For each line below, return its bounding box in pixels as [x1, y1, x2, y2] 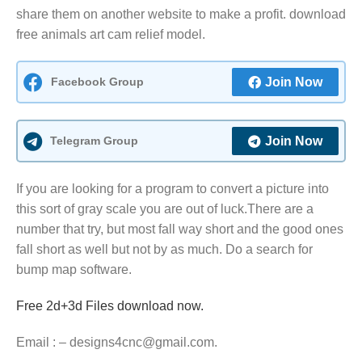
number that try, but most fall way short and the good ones [16, 222, 343, 237]
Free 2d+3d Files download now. [16, 299, 204, 314]
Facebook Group [51, 75, 144, 89]
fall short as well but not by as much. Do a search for [16, 242, 313, 257]
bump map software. [16, 263, 132, 277]
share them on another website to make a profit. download [16, 7, 346, 22]
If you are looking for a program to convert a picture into [16, 182, 329, 196]
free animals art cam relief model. [16, 27, 205, 42]
